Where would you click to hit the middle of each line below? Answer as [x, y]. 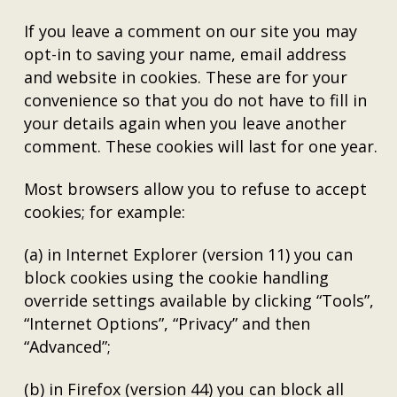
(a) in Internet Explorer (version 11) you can [189, 254]
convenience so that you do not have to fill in [196, 100]
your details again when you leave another [186, 123]
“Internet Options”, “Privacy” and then [167, 323]
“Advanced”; [68, 346]
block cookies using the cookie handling [177, 277]
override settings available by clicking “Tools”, [199, 300]
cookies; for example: [105, 212]
